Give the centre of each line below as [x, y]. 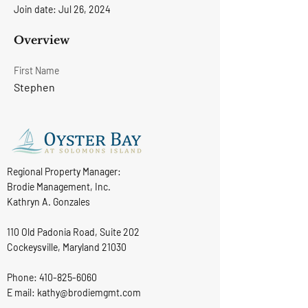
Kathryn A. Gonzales [48, 202]
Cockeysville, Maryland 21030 [67, 247]
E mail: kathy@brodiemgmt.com [74, 293]
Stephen [34, 87]
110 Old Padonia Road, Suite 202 [73, 232]
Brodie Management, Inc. [59, 187]
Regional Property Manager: [64, 172]
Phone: [23, 277]
